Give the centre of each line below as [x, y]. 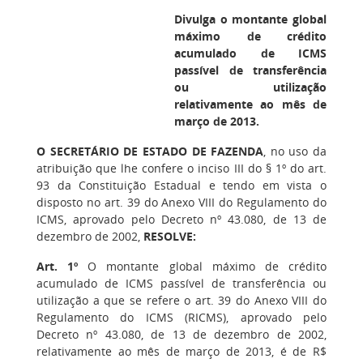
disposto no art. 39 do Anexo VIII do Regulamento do [181, 202]
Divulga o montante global [250, 19]
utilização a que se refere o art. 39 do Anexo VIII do [181, 300]
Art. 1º [58, 266]
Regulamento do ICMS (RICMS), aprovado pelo [181, 317]
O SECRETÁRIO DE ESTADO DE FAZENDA [150, 151]
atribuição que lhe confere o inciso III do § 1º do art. [181, 168]
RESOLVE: [170, 236]
